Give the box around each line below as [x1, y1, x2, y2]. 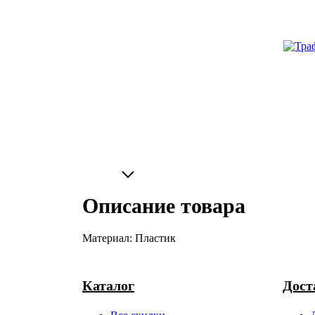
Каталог [82, 278, 134, 294]
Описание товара [82, 194, 245, 218]
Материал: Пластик [82, 232, 176, 245]
